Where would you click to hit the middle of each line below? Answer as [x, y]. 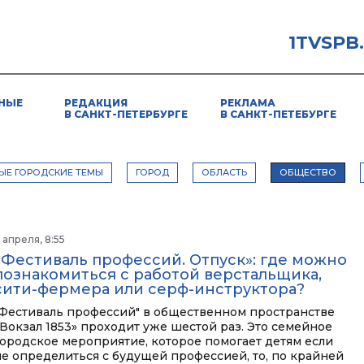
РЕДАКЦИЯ [96, 103]
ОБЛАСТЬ [224, 172]
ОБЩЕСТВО [308, 172]
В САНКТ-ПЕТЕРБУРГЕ [126, 114]
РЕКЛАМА [248, 103]
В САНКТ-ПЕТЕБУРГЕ [278, 114]
